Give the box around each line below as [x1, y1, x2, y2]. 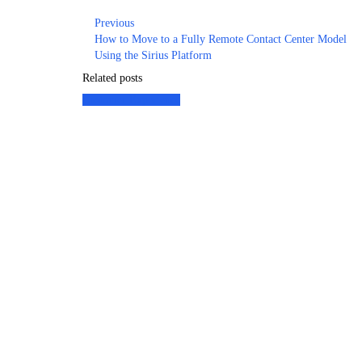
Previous [95, 17, 134, 30]
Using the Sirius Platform [95, 49, 212, 62]
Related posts [82, 72, 142, 85]
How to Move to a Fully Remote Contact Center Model [95, 33, 347, 46]
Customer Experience [82, 94, 180, 107]
